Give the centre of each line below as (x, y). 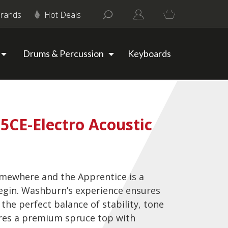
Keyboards (149, 53)
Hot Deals (63, 15)
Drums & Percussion (63, 53)
